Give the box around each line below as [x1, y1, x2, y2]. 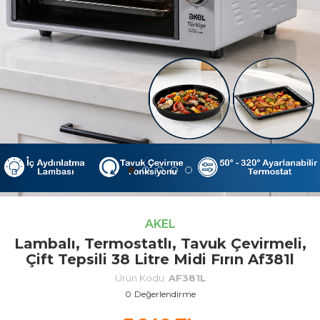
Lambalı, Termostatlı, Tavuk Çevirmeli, [14, 234, 306, 252]
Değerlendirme [134, 288, 196, 299]
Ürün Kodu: [114, 271, 169, 284]
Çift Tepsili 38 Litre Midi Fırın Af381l [26, 250, 294, 268]
